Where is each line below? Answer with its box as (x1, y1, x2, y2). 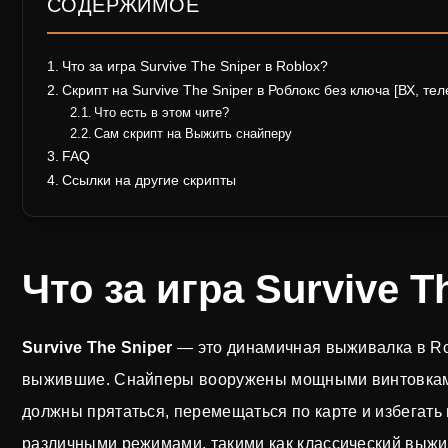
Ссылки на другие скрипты (61, 172, 236, 188)
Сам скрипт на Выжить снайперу (94, 126, 293, 141)
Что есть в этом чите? (94, 105, 230, 120)
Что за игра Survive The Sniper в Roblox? (61, 58, 328, 74)
